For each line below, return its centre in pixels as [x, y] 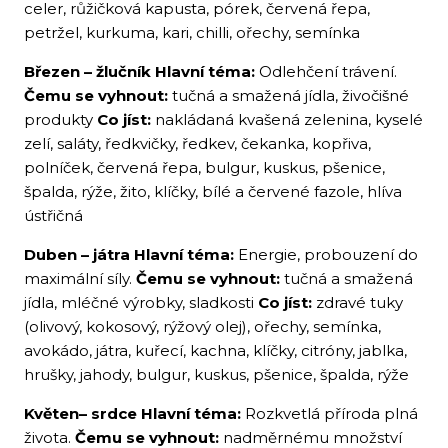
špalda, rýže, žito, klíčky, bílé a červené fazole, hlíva [213, 191]
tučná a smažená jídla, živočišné [288, 95]
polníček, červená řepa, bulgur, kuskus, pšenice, [204, 167]
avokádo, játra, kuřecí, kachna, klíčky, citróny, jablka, [215, 350]
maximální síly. [80, 278]
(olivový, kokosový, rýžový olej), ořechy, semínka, [202, 326]
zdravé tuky [357, 302]
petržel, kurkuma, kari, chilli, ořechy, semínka [192, 32]
